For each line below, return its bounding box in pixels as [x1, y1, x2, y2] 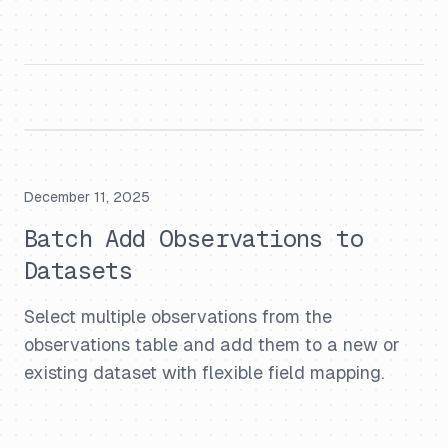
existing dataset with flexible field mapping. [24, 362, 384, 383]
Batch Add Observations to [24, 225, 363, 252]
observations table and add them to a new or [24, 334, 400, 355]
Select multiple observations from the [24, 306, 332, 327]
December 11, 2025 [24, 189, 150, 205]
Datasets [24, 257, 133, 284]
